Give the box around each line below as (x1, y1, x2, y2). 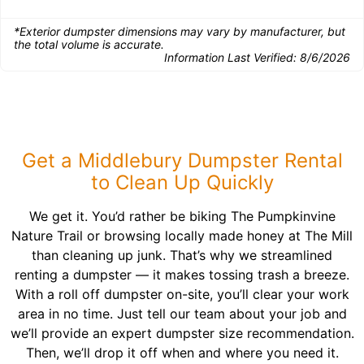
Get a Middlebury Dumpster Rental (21, 149, 343, 172)
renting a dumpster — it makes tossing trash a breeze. (15, 266, 349, 283)
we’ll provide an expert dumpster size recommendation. (10, 325, 354, 341)
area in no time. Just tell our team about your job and (17, 305, 347, 322)
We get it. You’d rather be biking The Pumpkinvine (28, 208, 336, 224)
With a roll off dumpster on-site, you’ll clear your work (15, 286, 349, 302)
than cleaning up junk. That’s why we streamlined (32, 247, 332, 263)
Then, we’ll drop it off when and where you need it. (25, 344, 339, 361)
